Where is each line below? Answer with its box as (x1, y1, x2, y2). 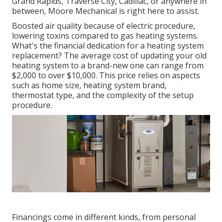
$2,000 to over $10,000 (12, 70, 96, 81)
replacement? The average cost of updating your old (12, 50, 207, 61)
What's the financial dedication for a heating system (12, 40, 204, 52)
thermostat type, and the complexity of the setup (12, 90, 194, 101)
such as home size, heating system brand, (12, 80, 166, 91)
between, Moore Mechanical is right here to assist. (12, 5, 199, 17)
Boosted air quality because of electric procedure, (12, 20, 195, 32)
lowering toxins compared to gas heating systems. (12, 30, 198, 42)
